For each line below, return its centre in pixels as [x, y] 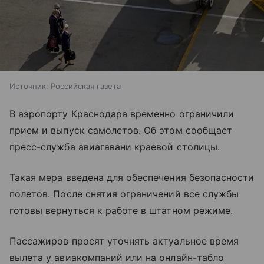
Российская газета [86, 86]
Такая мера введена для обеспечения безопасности [132, 178]
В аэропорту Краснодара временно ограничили [122, 114]
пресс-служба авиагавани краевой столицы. [115, 147]
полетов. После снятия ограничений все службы [124, 194]
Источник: [29, 86]
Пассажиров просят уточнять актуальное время [124, 241]
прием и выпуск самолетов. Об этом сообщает [121, 131]
